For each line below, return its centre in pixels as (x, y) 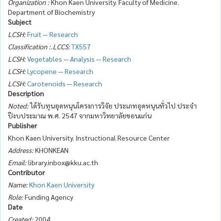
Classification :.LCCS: (39, 46)
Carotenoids (46, 83)
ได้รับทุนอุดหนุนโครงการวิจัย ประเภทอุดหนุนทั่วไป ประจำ (113, 105)
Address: (21, 150)
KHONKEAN (51, 150)
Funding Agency (48, 197)
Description (26, 93)
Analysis (82, 58)
